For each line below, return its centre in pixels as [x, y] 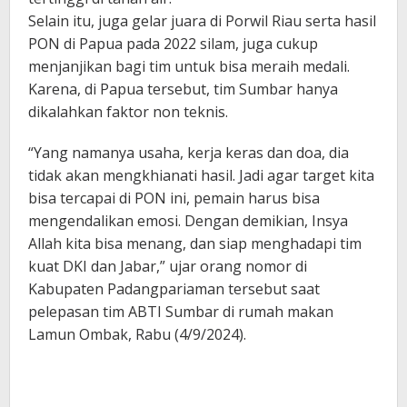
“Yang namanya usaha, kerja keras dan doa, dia [189, 152]
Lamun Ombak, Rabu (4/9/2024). [137, 334]
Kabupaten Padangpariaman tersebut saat [174, 288]
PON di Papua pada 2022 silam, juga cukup [173, 43]
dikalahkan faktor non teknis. [128, 111]
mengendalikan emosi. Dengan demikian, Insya [188, 220]
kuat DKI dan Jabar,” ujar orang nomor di [168, 266]
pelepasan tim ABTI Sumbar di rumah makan [181, 311]
